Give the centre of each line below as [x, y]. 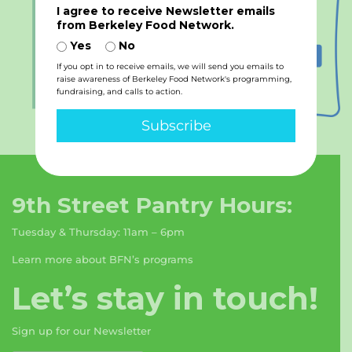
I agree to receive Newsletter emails [165, 11]
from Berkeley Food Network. [145, 25]
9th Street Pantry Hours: [152, 205]
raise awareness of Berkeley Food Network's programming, [174, 79]
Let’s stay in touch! [165, 298]
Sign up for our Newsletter [81, 331]
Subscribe [176, 126]
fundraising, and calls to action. [119, 92]
